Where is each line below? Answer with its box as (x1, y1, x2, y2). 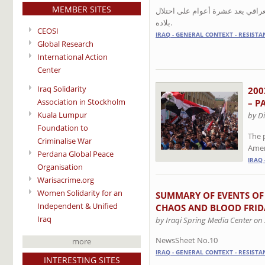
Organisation (37, 161, 83, 173)
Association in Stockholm (37, 96, 125, 108)
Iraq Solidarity (37, 83, 86, 95)
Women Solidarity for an (37, 188, 122, 199)
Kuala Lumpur (37, 109, 87, 121)
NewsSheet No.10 (156, 234, 218, 245)
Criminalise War (37, 135, 92, 147)
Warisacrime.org (37, 174, 94, 186)
